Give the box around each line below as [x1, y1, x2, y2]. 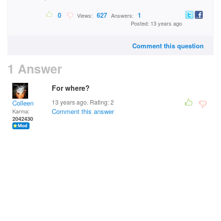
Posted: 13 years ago [131, 19, 182, 28]
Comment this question [132, 41, 204, 50]
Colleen [12, 98, 34, 108]
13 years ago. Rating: [52, 98, 110, 106]
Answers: [110, 11, 135, 20]
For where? [52, 83, 90, 93]
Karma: [12, 107, 30, 115]
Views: [74, 11, 94, 20]
